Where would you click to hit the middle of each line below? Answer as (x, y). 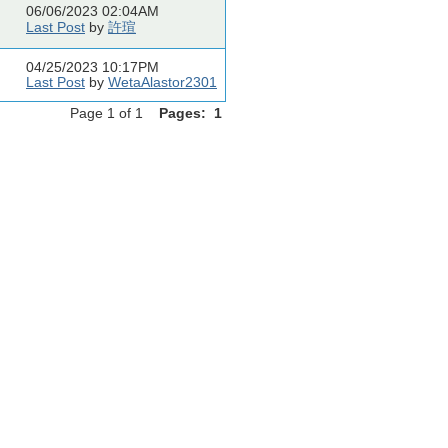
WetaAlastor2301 (162, 82)
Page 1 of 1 (114, 113)
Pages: (182, 113)
